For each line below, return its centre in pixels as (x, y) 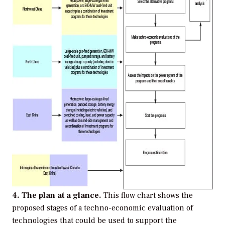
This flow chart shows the (148, 196)
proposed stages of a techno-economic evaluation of (102, 208)
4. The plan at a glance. (58, 196)
